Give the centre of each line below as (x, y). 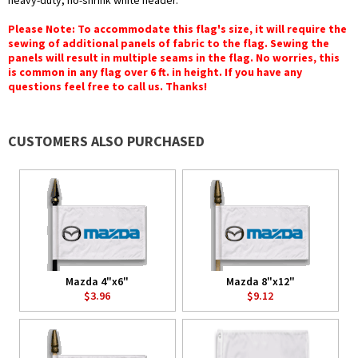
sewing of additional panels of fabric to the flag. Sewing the (169, 44)
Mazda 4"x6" (97, 282)
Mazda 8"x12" (260, 282)
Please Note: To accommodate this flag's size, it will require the (177, 29)
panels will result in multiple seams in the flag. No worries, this (174, 58)
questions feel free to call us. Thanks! (107, 87)
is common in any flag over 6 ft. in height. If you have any (155, 72)
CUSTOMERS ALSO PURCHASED (106, 141)
